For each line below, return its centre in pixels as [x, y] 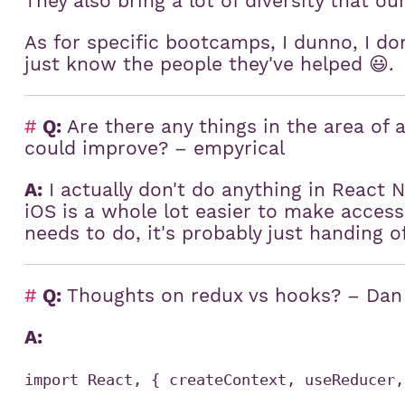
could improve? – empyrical [155, 148]
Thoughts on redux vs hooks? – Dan [232, 296]
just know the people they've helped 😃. [210, 64]
